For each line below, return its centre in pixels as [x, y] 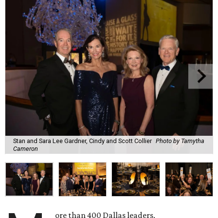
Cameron [26, 148]
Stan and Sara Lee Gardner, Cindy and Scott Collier [82, 141]
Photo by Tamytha [180, 141]
